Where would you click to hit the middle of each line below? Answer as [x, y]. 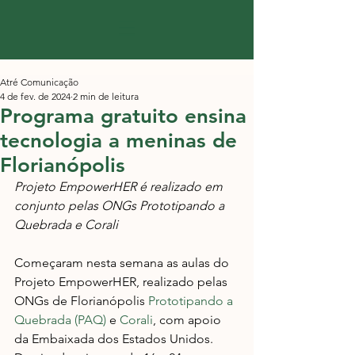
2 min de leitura [106, 96]
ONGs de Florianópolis [81, 301]
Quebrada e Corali [66, 225]
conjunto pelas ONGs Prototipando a [121, 206]
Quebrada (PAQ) [60, 320]
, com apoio [189, 320]
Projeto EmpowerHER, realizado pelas [122, 282]
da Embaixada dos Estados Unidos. [115, 339]
